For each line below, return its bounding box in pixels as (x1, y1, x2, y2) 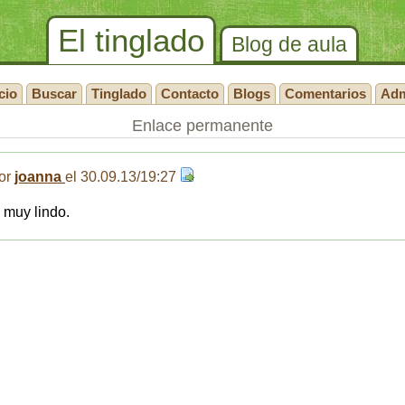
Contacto (161, 86, 219, 101)
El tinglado (58, 23, 204, 58)
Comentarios (285, 86, 366, 101)
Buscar (32, 86, 77, 101)
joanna (14, 169, 65, 184)
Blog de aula (231, 33, 347, 56)
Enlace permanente (132, 117, 273, 135)
